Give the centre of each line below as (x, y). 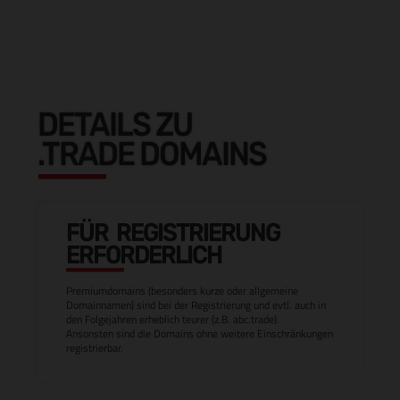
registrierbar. (95, 348)
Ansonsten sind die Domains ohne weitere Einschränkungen (200, 333)
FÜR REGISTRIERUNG (173, 233)
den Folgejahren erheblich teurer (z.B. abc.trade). (173, 319)
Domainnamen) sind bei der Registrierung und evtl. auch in (196, 305)
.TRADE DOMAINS (152, 154)
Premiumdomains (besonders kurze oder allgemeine (182, 291)
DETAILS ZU (115, 124)
